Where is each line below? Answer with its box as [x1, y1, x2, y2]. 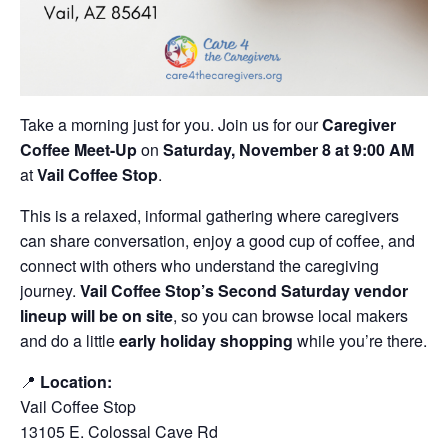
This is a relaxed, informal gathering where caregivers [20, 204, 399, 227]
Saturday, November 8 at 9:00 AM [163, 138, 414, 161]
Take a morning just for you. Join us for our [20, 113, 322, 136]
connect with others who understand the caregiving [20, 254, 379, 277]
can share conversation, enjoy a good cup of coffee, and [20, 229, 415, 252]
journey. [20, 279, 80, 302]
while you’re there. [293, 329, 427, 352]
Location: [40, 370, 112, 393]
